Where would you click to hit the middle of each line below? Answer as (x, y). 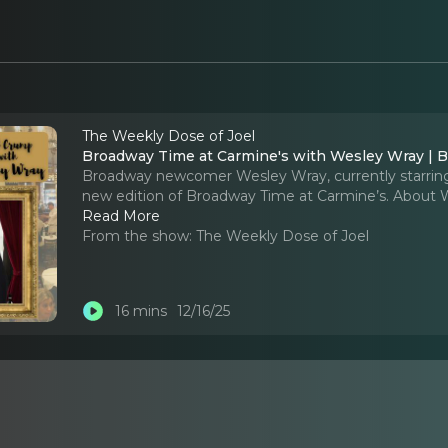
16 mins (140, 311)
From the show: (137, 235)
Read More (121, 215)
